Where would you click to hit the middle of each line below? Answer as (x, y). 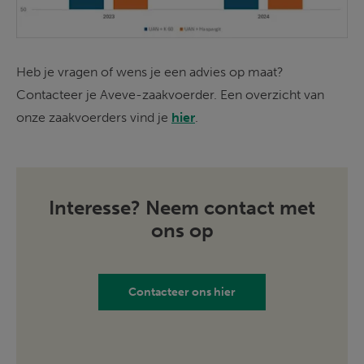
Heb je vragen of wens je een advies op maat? (152, 71)
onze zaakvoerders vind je (94, 117)
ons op (182, 231)
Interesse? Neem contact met (182, 208)
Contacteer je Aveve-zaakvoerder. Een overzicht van (172, 94)
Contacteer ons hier (182, 292)
